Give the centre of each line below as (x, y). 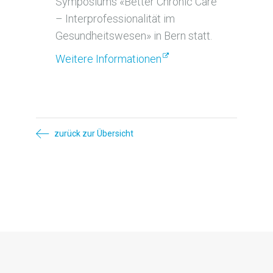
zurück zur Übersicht (93, 134)
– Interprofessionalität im (115, 19)
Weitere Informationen (109, 59)
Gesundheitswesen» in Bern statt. (134, 36)
